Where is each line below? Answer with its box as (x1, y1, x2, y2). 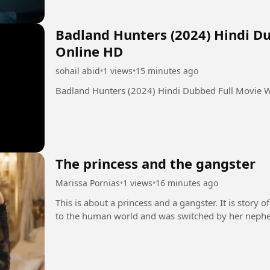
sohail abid (55, 65, 100, 77)
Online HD (55, 42, 123, 61)
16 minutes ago (155, 177, 218, 189)
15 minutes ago (136, 65, 198, 77)
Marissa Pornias (55, 177, 120, 189)
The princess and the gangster (55, 154, 256, 172)
